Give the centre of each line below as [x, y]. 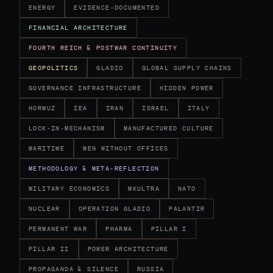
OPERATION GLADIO [115, 209]
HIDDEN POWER [187, 88]
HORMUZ [42, 108]
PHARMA [119, 229]
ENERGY [42, 8]
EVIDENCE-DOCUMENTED [117, 8]
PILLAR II [49, 249]
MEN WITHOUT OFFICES [126, 148]
